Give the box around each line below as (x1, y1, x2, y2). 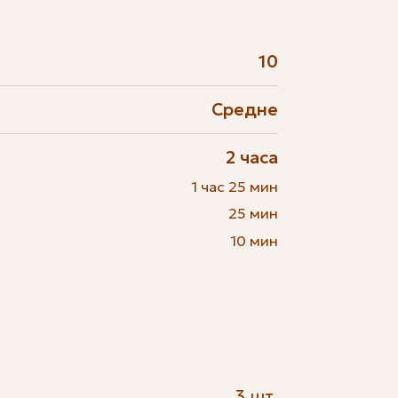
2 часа (226, 146, 279, 168)
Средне (211, 99, 279, 121)
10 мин (230, 231, 279, 250)
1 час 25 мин (191, 177, 279, 195)
